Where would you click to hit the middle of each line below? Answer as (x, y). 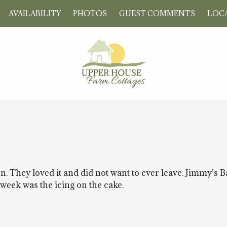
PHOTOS (90, 13)
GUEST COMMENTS (157, 13)
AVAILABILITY (34, 13)
